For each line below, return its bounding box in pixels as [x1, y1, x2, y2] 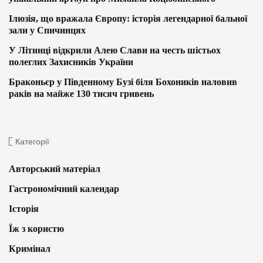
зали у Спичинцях [9, 25, 86, 35]
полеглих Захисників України [9, 56, 133, 67]
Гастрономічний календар [9, 183, 119, 194]
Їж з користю [9, 223, 64, 234]
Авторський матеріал [9, 163, 100, 174]
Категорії [15, 136, 49, 146]
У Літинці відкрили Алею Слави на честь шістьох [9, 45, 221, 55]
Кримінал [9, 243, 50, 254]
